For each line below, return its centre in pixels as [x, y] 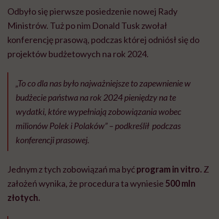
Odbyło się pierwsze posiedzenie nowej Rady [92, 11]
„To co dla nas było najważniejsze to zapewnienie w [103, 83]
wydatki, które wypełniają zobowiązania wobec [99, 112]
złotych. [24, 198]
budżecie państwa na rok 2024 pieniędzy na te [96, 98]
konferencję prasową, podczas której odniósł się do [103, 40]
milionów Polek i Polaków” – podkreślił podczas [98, 126]
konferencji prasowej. [53, 140]
